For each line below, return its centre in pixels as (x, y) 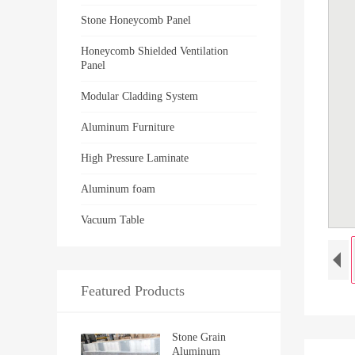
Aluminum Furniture (128, 127)
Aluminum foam (118, 189)
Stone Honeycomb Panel (136, 20)
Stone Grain (198, 337)
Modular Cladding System (139, 96)
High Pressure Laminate (135, 158)
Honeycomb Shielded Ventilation (155, 51)
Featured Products (133, 291)
